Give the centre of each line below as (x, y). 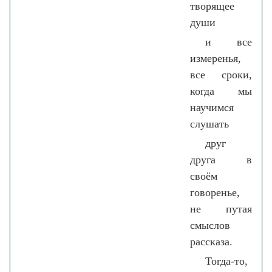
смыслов (210, 225)
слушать (209, 124)
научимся (212, 107)
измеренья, (216, 58)
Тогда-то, (226, 261)
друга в (221, 159)
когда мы (221, 91)
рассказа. (211, 241)
